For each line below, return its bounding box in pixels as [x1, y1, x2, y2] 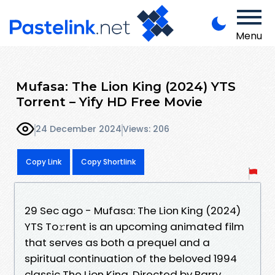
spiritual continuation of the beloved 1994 [25, 250, 237, 266]
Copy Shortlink [81, 156, 136, 167]
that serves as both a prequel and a [25, 234, 210, 250]
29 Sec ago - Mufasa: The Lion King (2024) [25, 203, 241, 218]
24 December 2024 [36, 123, 122, 136]
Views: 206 [123, 123, 169, 136]
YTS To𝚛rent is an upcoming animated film [25, 219, 244, 234]
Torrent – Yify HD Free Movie [16, 93, 203, 109]
